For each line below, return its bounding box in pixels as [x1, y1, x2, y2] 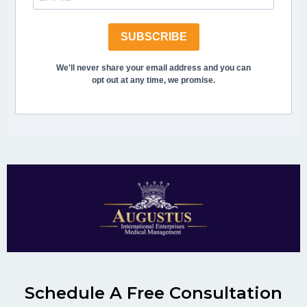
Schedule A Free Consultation [25, 282, 282, 303]
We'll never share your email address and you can [56, 62, 251, 73]
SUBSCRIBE [120, 31, 187, 43]
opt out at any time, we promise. [92, 75, 215, 85]
